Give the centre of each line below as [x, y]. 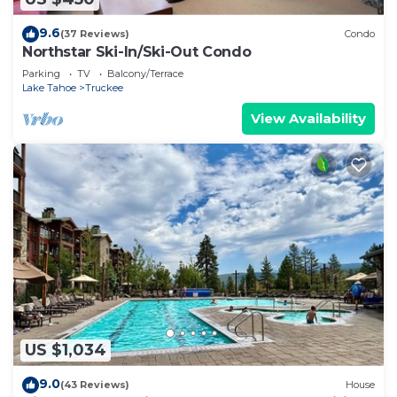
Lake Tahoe [49, 87]
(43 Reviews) [95, 385]
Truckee [104, 87]
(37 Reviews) [95, 34]
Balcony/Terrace [145, 73]
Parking [41, 73]
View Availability [308, 118]
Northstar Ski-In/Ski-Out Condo [137, 51]
